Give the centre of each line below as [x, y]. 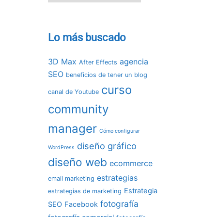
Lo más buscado [87, 38]
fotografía [119, 204]
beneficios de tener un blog [106, 75]
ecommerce [131, 163]
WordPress [61, 147]
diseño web [77, 162]
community [78, 109]
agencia [134, 62]
